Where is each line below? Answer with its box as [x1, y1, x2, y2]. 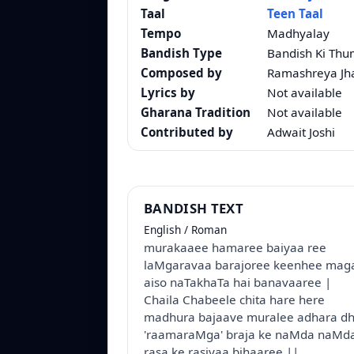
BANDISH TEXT [144, 199, 244, 218]
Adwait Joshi [267, 124, 335, 141]
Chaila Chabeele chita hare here [144, 292, 325, 308]
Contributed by [141, 124, 233, 141]
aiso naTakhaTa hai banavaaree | [144, 274, 331, 291]
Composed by [141, 65, 222, 81]
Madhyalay [267, 25, 330, 42]
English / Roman [144, 222, 227, 238]
